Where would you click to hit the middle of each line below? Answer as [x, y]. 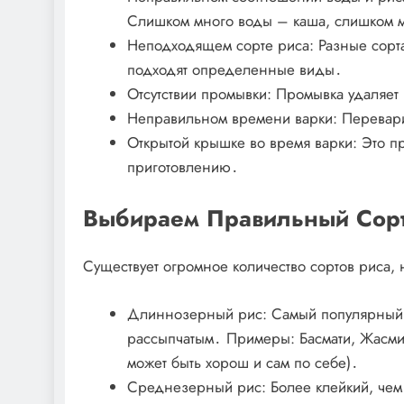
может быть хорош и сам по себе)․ [243, 362]
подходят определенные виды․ [234, 69]
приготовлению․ [183, 166]
